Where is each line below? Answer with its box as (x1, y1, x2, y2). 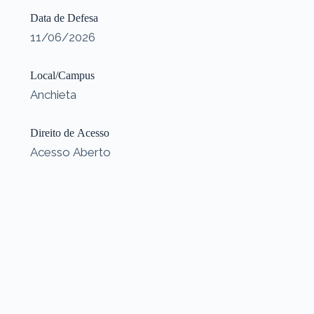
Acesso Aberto (29, 144, 111, 159)
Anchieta (29, 87, 76, 102)
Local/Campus (29, 69, 95, 81)
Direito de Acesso (29, 126, 109, 139)
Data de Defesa (29, 11, 98, 24)
